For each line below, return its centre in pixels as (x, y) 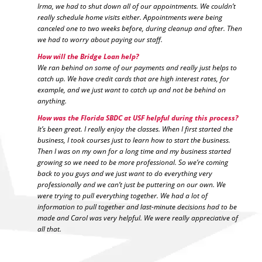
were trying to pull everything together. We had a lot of (122, 196)
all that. (49, 229)
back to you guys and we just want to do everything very (125, 174)
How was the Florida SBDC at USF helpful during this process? (138, 118)
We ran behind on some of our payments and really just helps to (137, 68)
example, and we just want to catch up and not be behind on (131, 90)
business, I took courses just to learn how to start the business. (134, 140)
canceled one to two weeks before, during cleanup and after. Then (139, 28)
